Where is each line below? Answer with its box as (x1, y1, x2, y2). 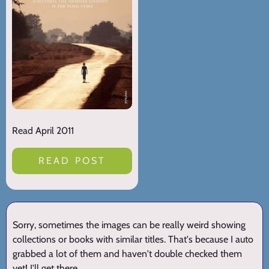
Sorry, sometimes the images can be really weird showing (13, 219, 246, 231)
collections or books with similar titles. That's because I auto (13, 233, 253, 245)
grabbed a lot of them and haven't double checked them (13, 247, 242, 259)
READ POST (38, 154, 106, 166)
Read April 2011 (12, 124, 74, 136)
